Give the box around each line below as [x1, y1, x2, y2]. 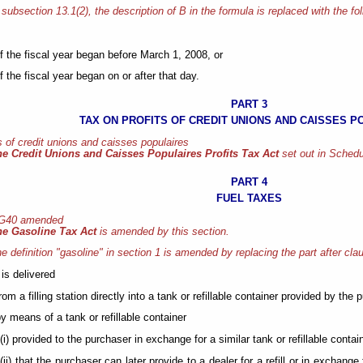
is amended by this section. [96, 225, 230, 237]
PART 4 [231, 175, 268, 188]
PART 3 [231, 98, 268, 111]
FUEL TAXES [216, 191, 283, 204]
